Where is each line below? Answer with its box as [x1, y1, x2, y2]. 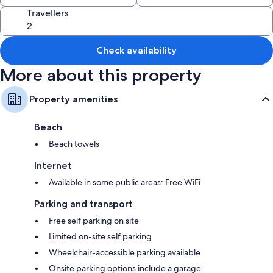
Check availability [96, 44, 177, 56]
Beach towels [49, 138, 99, 149]
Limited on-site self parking [49, 231, 152, 242]
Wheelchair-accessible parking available [49, 247, 200, 258]
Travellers [27, 7, 69, 19]
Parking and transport [34, 198, 133, 210]
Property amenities [29, 93, 118, 105]
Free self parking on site [49, 215, 139, 226]
